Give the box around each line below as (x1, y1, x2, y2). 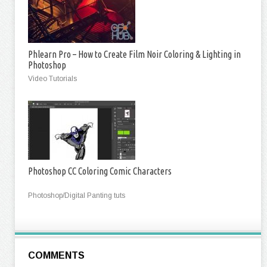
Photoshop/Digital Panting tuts (28, 191, 125, 200)
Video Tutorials (28, 74, 77, 83)
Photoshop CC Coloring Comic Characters (28, 166, 172, 176)
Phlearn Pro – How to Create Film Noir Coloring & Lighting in (28, 49, 241, 60)
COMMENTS (28, 250, 85, 260)
